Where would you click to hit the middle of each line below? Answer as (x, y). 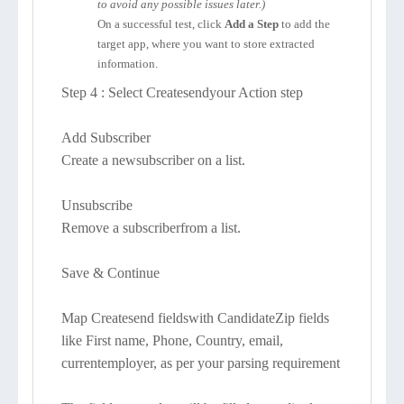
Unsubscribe (97, 205)
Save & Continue (110, 273)
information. (128, 64)
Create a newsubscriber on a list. (153, 160)
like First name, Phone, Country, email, (172, 340)
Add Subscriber (106, 138)
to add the (306, 24)
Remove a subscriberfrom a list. (151, 228)
